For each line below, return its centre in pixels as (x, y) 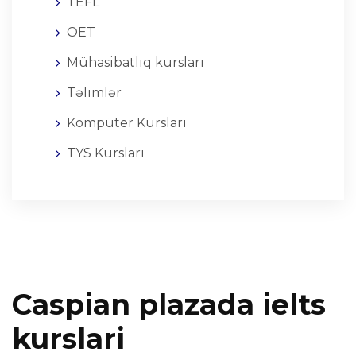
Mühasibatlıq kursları (135, 62)
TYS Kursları (106, 153)
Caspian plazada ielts (169, 304)
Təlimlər (94, 93)
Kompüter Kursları (127, 123)
